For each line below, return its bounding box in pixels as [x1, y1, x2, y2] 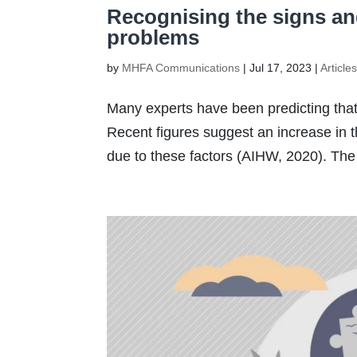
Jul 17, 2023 [249, 61, 312, 74]
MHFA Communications [122, 61, 241, 74]
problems [107, 25, 200, 49]
